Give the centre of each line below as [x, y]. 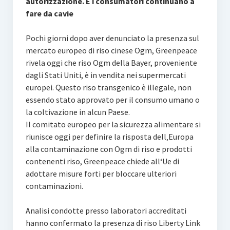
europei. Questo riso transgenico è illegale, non [108, 87]
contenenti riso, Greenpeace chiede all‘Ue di [102, 161]
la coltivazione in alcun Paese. [78, 112]
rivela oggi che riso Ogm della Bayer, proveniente [111, 63]
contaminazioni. [54, 186]
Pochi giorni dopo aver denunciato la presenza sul [112, 38]
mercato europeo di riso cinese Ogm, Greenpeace [111, 50]
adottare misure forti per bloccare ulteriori [101, 174]
